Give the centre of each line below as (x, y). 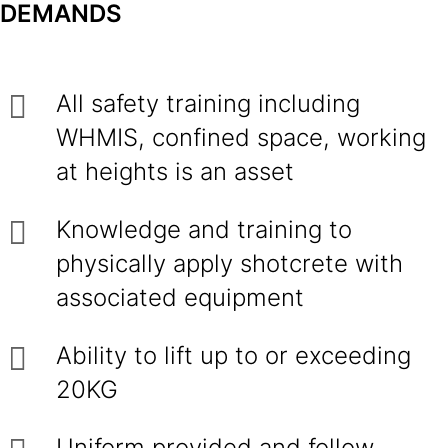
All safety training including (208, 103)
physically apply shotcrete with (229, 263)
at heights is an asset (175, 171)
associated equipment (180, 297)
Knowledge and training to (204, 229)
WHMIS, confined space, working (241, 137)
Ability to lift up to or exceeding (233, 355)
